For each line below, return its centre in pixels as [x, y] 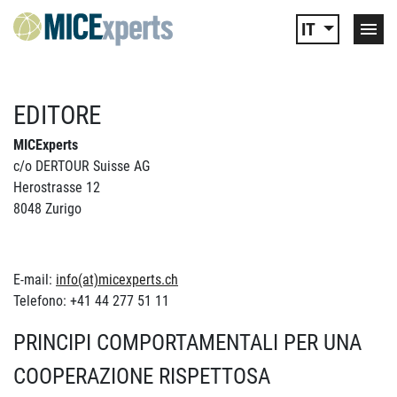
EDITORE [57, 115]
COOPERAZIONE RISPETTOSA [142, 376]
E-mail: [35, 280]
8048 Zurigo [47, 209]
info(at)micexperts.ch [117, 280]
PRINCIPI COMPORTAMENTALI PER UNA [187, 343]
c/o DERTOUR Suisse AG [82, 166]
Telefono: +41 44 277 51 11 [91, 301]
